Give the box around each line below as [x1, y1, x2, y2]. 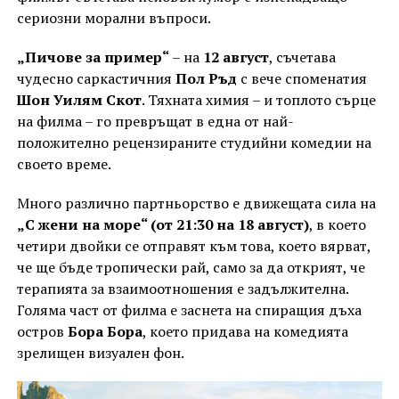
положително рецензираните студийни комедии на [16, 133, 371, 153]
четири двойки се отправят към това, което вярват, [16, 236, 370, 256]
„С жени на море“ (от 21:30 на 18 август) [16, 215, 309, 235]
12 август [202, 47, 269, 68]
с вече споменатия [236, 69, 367, 89]
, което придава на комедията [142, 322, 348, 342]
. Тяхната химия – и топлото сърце [141, 90, 376, 110]
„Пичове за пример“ [16, 47, 169, 68]
